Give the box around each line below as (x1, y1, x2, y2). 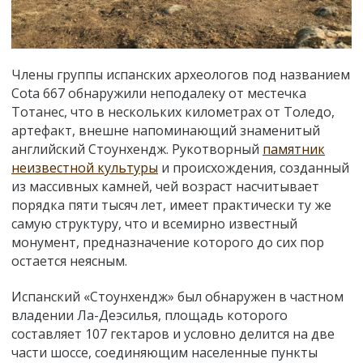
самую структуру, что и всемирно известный (11, 214, 297, 233)
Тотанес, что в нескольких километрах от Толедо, (11, 102, 335, 121)
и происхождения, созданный (158, 158, 349, 177)
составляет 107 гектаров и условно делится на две (11, 324, 335, 343)
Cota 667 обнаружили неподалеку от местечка (11, 83, 306, 102)
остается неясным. (11, 251, 127, 270)
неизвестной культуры (11, 158, 158, 177)
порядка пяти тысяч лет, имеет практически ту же (11, 195, 331, 214)
